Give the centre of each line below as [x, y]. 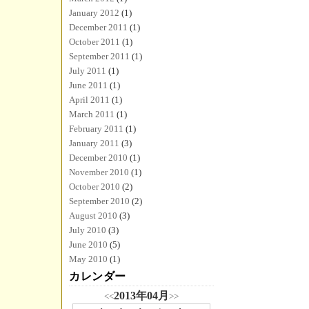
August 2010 [93, 216]
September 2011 [99, 56]
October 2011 [94, 42]
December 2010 [98, 158]
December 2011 [98, 27]
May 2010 [88, 259]
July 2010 [88, 230]
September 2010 [99, 201]
